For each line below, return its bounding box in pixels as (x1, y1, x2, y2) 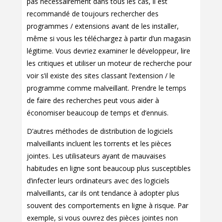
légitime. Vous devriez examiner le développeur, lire (27, 46, 190, 56)
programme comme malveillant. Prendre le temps (27, 83, 186, 93)
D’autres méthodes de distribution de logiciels (27, 126, 173, 136)
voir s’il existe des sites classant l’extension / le (27, 71, 175, 81)
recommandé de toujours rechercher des (27, 9, 159, 19)
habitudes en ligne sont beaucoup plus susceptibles (27, 164, 191, 173)
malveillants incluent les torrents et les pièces (27, 139, 171, 149)
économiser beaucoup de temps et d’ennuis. (27, 108, 168, 118)
